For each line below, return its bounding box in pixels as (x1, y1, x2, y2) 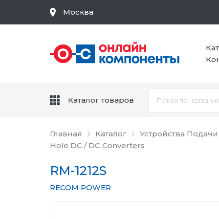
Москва (63, 7, 93, 17)
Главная (50, 129, 82, 138)
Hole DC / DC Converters (50, 141, 145, 150)
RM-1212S (50, 163, 107, 178)
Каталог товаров (68, 95, 134, 105)
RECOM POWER (50, 183, 111, 192)
